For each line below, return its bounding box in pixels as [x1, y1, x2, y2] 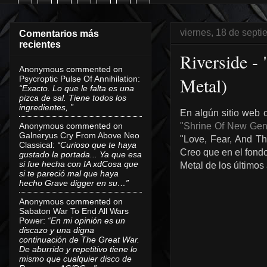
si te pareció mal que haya [19, 168, 119, 178]
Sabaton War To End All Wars [19, 206, 129, 216]
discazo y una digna [19, 225, 94, 235]
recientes [19, 39, 61, 49]
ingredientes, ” [19, 102, 73, 112]
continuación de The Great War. [19, 234, 139, 244]
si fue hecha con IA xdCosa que [19, 159, 138, 169]
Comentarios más [19, 28, 99, 39]
